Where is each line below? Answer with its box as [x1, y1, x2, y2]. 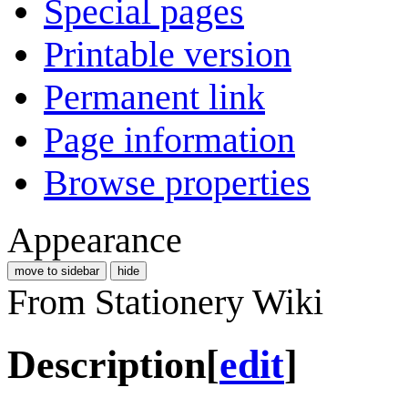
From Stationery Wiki [7, 280, 323, 322]
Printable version [44, 33, 291, 75]
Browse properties [44, 161, 311, 203]
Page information [44, 118, 295, 160]
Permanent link [44, 76, 265, 117]
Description [7, 342, 206, 387]
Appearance [7, 219, 182, 260]
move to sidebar [15, 263, 99, 278]
